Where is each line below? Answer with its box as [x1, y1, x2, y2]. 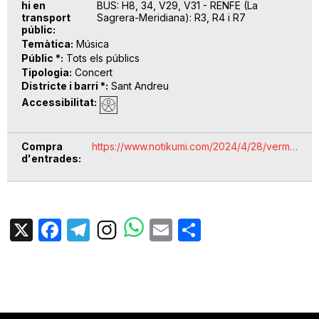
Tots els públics [66, 51, 140, 64]
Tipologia [21, 66, 69, 78]
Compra [21, 140, 63, 152]
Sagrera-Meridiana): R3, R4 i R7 [96, 11, 246, 24]
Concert [75, 66, 113, 78]
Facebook [61, 214, 167, 242]
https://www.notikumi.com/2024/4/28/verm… [92, 140, 298, 152]
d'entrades [21, 152, 78, 164]
